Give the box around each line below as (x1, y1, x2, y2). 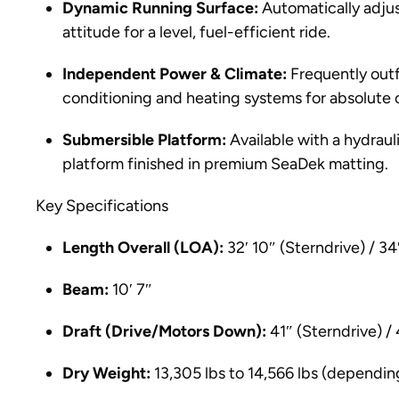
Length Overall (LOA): (62, 238, 224, 257)
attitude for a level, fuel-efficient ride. (62, 22, 330, 42)
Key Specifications (36, 196, 168, 216)
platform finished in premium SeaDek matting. (62, 154, 388, 174)
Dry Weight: (62, 363, 151, 383)
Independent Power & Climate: (62, 64, 287, 84)
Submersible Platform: (62, 130, 226, 150)
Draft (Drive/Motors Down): (62, 322, 266, 341)
